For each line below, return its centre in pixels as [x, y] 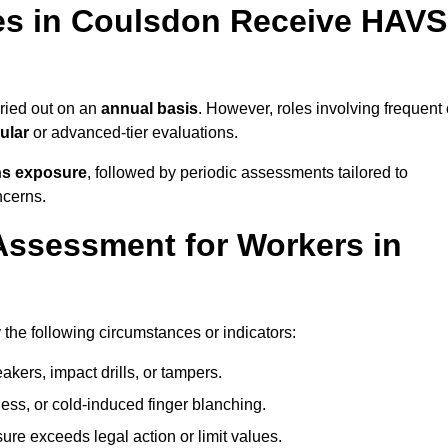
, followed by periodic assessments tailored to [247, 173]
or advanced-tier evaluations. [133, 133]
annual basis [149, 109]
